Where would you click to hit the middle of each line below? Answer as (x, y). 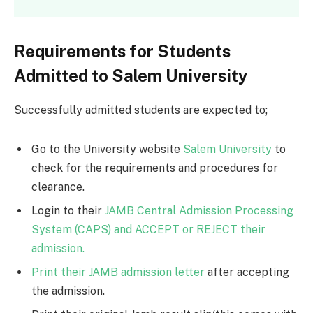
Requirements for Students (122, 51)
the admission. (68, 291)
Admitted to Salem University (131, 75)
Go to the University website (107, 149)
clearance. (58, 187)
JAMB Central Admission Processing (199, 210)
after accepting (247, 272)
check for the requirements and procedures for (155, 168)
